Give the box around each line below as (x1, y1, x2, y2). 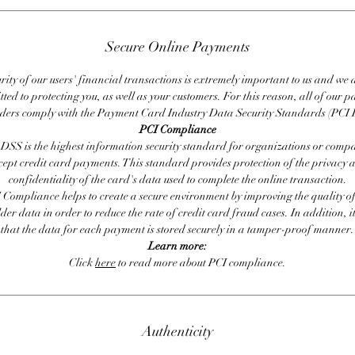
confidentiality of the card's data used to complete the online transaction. (8, 173, 347, 187)
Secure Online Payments (105, 38, 250, 56)
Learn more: (148, 239, 207, 254)
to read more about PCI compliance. (116, 256, 286, 270)
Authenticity (142, 323, 213, 341)
